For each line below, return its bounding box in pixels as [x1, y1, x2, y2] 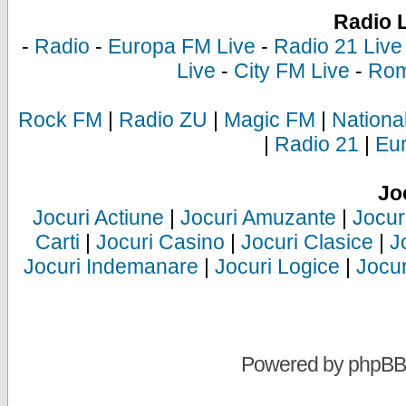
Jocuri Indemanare [24, 255, 198, 278]
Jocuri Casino [95, 230, 225, 254]
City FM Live [234, 59, 350, 82]
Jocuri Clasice [240, 230, 373, 254]
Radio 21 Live [273, 34, 402, 58]
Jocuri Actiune [32, 206, 164, 229]
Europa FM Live [107, 34, 256, 58]
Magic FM [223, 108, 315, 131]
